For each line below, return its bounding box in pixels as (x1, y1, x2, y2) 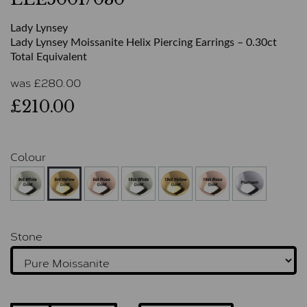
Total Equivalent (10, 51, 87, 63)
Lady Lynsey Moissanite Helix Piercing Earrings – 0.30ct (10, 37, 277, 49)
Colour (10, 147, 46, 165)
